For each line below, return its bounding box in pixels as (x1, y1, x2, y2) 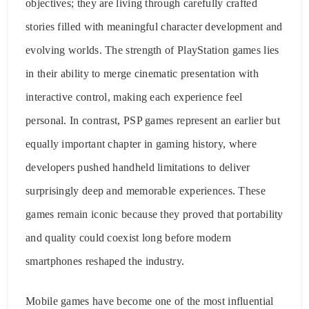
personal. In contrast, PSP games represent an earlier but (26, 114, 281, 126)
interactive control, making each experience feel (26, 90, 243, 103)
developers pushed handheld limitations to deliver (26, 161, 250, 173)
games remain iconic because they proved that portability (26, 208, 283, 220)
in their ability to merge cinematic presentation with (26, 67, 259, 79)
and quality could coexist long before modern (26, 231, 232, 243)
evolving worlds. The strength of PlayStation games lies (26, 43, 279, 56)
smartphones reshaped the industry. (26, 255, 185, 267)
